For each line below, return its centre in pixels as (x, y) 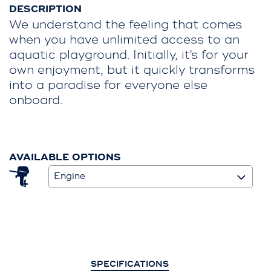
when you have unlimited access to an (124, 39)
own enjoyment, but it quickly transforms (132, 70)
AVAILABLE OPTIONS (65, 157)
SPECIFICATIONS (129, 264)
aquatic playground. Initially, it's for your (129, 54)
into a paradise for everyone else (108, 85)
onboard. (36, 100)
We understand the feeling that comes (126, 24)
